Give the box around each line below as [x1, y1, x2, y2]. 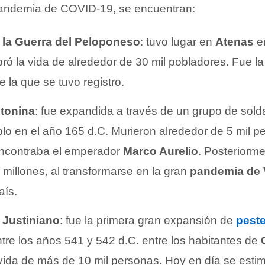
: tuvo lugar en [140, 35, 215, 48]
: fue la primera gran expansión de [60, 214, 236, 227]
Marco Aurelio [123, 144, 198, 157]
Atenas [215, 35, 254, 48]
